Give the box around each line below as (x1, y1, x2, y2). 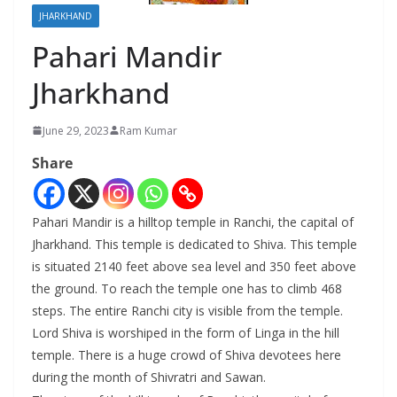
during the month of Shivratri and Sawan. (32, 368, 266, 385)
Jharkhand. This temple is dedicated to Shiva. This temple (32, 235, 357, 253)
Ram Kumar (120, 122, 177, 138)
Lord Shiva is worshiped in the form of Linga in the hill (32, 323, 339, 341)
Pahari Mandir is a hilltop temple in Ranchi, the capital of (32, 213, 354, 230)
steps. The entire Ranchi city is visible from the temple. (32, 301, 343, 319)
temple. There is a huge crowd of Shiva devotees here (32, 346, 341, 363)
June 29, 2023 (43, 122, 109, 138)
